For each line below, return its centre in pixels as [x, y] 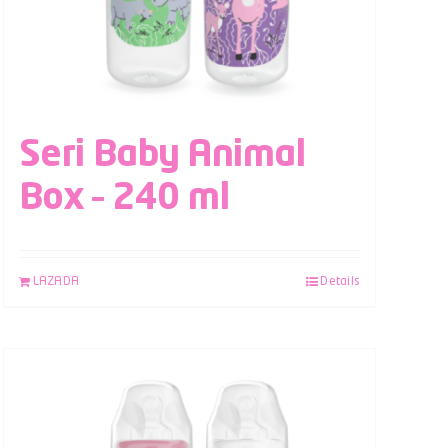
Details [340, 281]
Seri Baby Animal [162, 155]
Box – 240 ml [124, 198]
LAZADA [56, 281]
